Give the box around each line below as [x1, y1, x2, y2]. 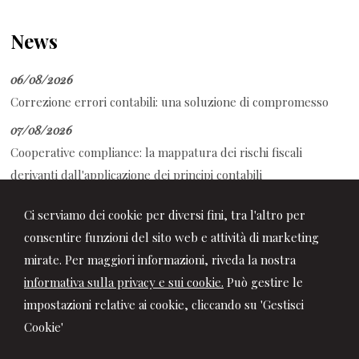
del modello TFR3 [10, 239, 107, 256]
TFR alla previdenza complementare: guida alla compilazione [10, 216, 340, 233]
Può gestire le [224, 274, 303, 290]
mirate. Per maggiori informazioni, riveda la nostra [24, 252, 296, 268]
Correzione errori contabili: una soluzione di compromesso [10, 93, 329, 110]
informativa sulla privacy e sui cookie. [24, 274, 224, 290]
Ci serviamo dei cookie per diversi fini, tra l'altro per [24, 207, 305, 223]
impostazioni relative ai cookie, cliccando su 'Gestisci [24, 296, 304, 313]
